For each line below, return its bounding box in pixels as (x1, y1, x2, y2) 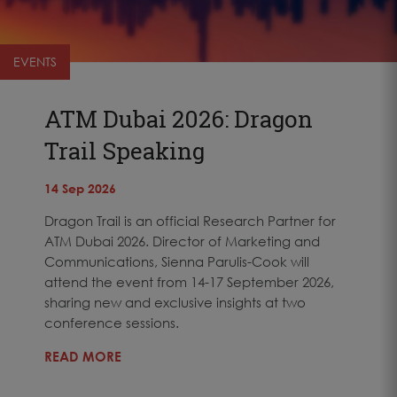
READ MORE (44, 347, 121, 364)
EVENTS (13, 53, 57, 69)
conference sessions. (44, 314, 179, 331)
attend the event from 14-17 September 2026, (44, 273, 334, 290)
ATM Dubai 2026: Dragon (44, 103, 313, 134)
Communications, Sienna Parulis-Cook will (44, 253, 309, 269)
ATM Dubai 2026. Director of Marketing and (44, 232, 320, 249)
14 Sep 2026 (44, 180, 116, 196)
